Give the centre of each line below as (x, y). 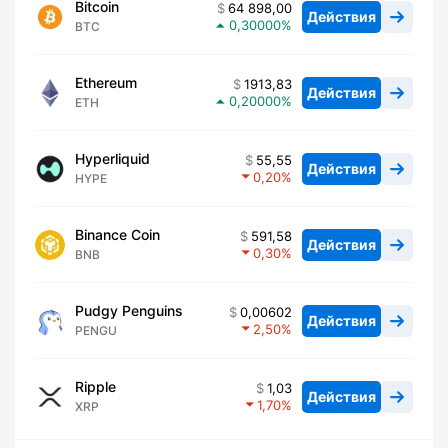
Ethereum (106, 83)
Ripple (95, 387)
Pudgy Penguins (129, 311)
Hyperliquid (112, 159)
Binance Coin (117, 235)
